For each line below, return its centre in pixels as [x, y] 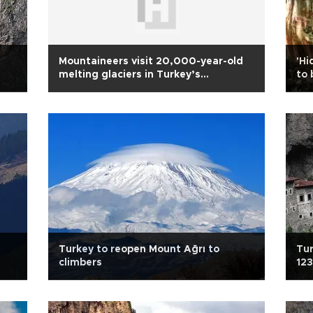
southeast [85, 88]
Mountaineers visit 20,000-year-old [151, 61]
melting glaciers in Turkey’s [130, 75]
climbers [80, 263]
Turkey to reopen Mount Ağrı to [139, 249]
